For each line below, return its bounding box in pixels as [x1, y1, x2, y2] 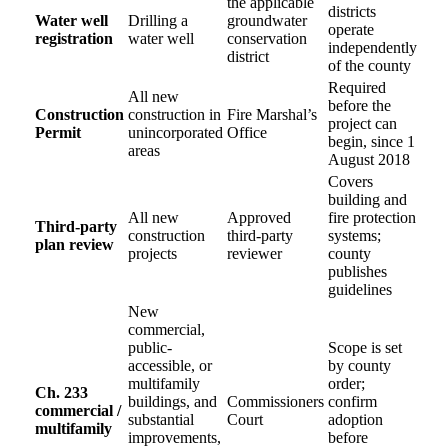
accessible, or [128, 356, 212, 374]
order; [328, 374, 365, 392]
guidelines [328, 280, 392, 298]
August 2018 [328, 150, 410, 168]
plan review [35, 235, 114, 253]
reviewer [227, 244, 282, 262]
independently [328, 38, 417, 56]
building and [328, 190, 407, 208]
